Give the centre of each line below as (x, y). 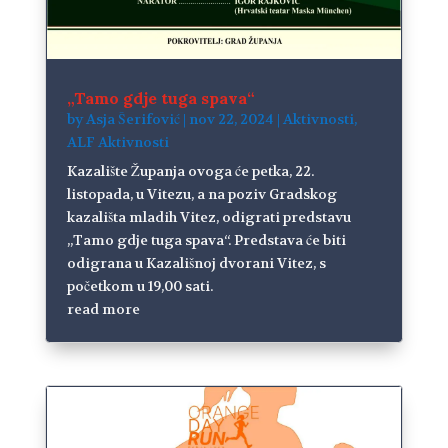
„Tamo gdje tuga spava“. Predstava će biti (206, 240)
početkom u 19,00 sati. (139, 286)
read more (103, 309)
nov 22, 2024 (231, 119)
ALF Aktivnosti (117, 142)
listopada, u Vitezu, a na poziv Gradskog (201, 194)
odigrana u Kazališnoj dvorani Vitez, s (196, 263)
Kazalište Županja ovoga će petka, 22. (190, 171)
